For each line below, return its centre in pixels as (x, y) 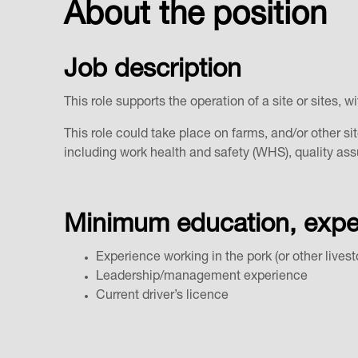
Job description (153, 72)
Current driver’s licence (164, 297)
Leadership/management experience (203, 278)
